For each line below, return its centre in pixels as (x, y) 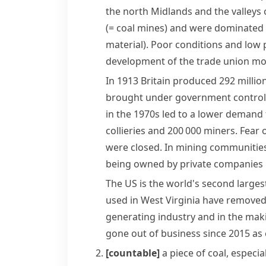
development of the (151, 61)
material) (126, 45)
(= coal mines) (137, 28)
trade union (223, 61)
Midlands (172, 11)
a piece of (185, 253)
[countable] (133, 253)
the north (128, 11)
